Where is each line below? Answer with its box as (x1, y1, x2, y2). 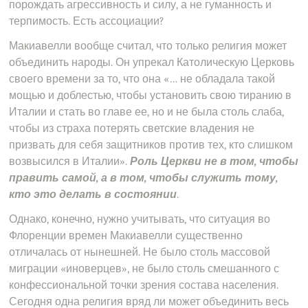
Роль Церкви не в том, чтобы (130, 155, 299, 168)
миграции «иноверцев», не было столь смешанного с (9, 263, 280, 275)
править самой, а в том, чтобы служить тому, (9, 172, 278, 184)
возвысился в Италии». (9, 155, 131, 168)
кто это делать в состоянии (9, 188, 177, 201)
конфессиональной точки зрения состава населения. (9, 279, 279, 291)
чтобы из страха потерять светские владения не (9, 122, 255, 135)
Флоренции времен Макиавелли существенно (9, 230, 243, 242)
